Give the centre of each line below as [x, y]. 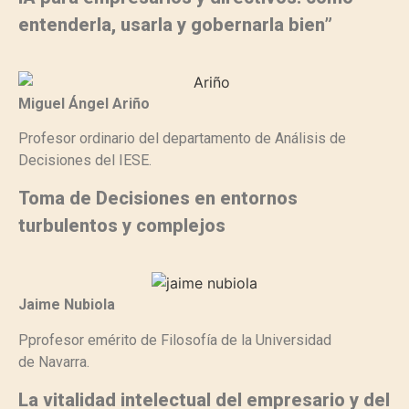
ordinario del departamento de [177, 138]
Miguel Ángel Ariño [84, 103]
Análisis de [310, 138]
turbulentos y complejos [122, 226]
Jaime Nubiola [67, 305]
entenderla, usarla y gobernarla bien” [175, 24]
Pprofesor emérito [79, 340]
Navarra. [64, 362]
